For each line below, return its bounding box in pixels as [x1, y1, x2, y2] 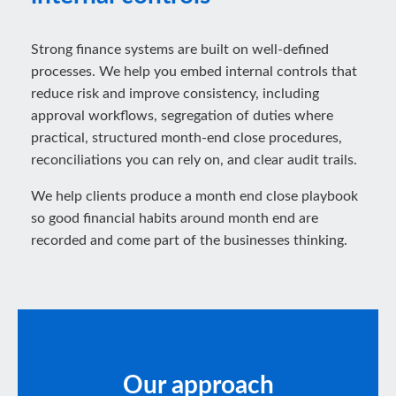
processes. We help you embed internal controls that [31, 65, 357, 79]
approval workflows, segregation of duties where [31, 109, 333, 123]
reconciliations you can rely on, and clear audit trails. [31, 153, 357, 167]
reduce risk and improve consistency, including [31, 87, 319, 101]
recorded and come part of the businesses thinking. [31, 233, 347, 247]
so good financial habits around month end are [31, 211, 318, 225]
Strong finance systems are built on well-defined [31, 42, 329, 57]
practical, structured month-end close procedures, [31, 131, 342, 145]
